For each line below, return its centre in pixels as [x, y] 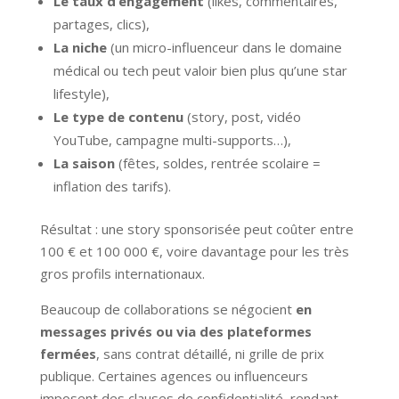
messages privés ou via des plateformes [175, 331]
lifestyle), [81, 93]
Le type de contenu [118, 116]
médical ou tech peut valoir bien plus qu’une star [200, 70]
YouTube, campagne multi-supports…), [172, 139]
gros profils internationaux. [122, 273]
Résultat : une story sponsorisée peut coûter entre [196, 228]
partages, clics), [101, 24]
